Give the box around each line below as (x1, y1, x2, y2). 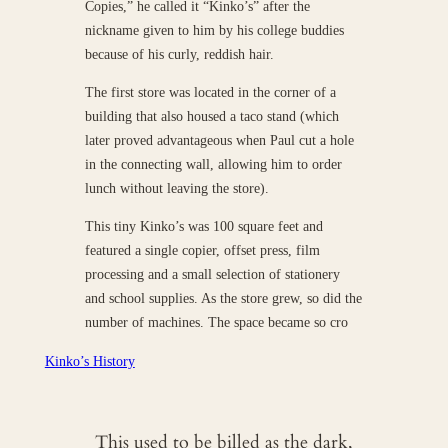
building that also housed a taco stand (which (84, 108, 339, 124)
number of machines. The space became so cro (84, 314, 348, 331)
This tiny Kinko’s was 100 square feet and (84, 218, 323, 235)
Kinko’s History (44, 352, 135, 369)
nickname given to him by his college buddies (84, 21, 344, 38)
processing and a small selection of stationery (84, 266, 340, 283)
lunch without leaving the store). (84, 180, 269, 196)
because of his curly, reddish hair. (84, 45, 274, 62)
